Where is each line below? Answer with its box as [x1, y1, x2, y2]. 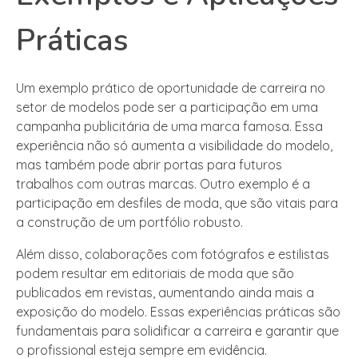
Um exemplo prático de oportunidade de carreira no [16, 79, 325, 96]
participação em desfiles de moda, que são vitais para [16, 194, 338, 211]
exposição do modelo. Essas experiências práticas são [16, 303, 340, 320]
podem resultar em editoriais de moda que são [16, 265, 294, 281]
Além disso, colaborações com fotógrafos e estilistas [16, 245, 329, 262]
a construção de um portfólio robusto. [16, 213, 243, 230]
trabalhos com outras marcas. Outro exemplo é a [16, 175, 310, 192]
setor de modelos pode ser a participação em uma [16, 98, 318, 115]
